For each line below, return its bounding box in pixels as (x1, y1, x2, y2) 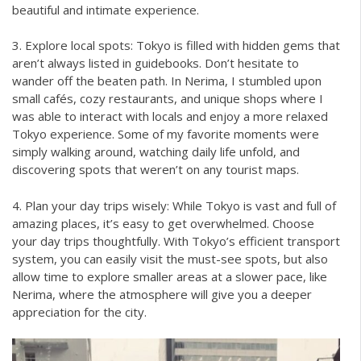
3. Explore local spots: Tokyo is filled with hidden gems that (12, 37, 340, 54)
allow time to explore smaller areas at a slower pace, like (12, 268, 327, 284)
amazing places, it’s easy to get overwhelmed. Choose (12, 214, 314, 231)
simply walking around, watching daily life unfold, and (12, 143, 300, 160)
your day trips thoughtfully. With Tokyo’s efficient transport (12, 232, 340, 249)
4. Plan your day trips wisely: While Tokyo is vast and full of (12, 197, 336, 214)
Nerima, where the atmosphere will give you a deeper (12, 285, 312, 302)
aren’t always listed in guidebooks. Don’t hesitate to (12, 55, 299, 72)
